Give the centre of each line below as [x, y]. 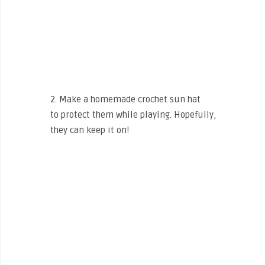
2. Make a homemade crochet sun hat [125, 100]
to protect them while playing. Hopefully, [133, 115]
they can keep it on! [90, 130]
